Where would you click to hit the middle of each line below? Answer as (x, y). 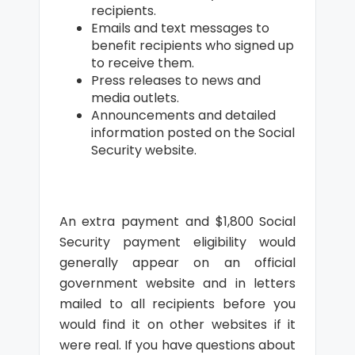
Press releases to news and (176, 80)
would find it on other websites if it (177, 324)
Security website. (143, 150)
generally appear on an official (177, 263)
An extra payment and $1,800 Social (177, 221)
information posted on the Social (193, 133)
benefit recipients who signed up (192, 46)
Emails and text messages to (180, 28)
